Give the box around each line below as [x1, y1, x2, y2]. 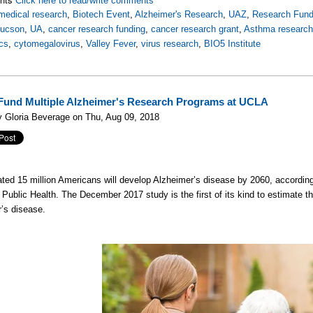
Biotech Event [73, 9, 131, 20]
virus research [141, 38, 199, 49]
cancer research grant [151, 24, 240, 34]
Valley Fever [86, 38, 136, 49]
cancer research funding [48, 24, 146, 34]
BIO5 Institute [204, 38, 261, 49]
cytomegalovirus [14, 38, 81, 49]
